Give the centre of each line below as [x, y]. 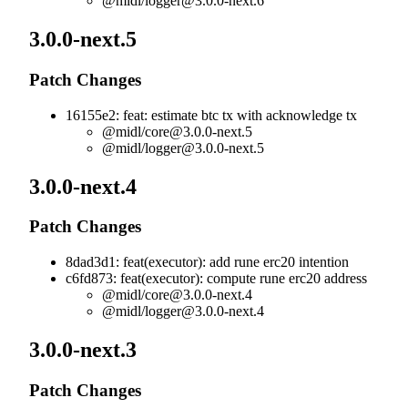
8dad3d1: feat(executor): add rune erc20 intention [207, 262]
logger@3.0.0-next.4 [204, 311]
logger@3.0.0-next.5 [204, 148]
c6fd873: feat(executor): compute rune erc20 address [216, 279]
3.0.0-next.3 [86, 350]
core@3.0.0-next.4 [199, 295]
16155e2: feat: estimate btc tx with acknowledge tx [211, 115]
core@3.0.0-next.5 [199, 131]
